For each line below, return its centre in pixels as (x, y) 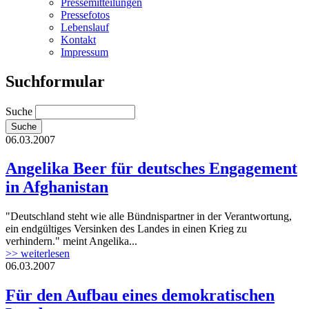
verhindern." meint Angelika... (71, 241)
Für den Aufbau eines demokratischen (140, 296)
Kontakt (78, 39)
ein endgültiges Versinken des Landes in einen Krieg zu (126, 229)
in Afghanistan (57, 187)
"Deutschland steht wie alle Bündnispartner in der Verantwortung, (149, 217)
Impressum (84, 52)
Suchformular (55, 81)
